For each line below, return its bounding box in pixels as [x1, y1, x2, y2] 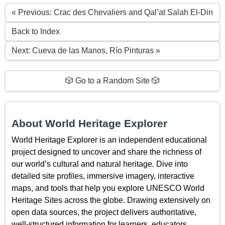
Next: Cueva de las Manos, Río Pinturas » [12, 46, 160, 55]
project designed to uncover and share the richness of [12, 148, 201, 157]
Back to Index [12, 27, 60, 36]
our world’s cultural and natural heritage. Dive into [12, 160, 188, 169]
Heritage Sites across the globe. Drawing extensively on [12, 196, 210, 205]
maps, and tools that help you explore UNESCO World [12, 184, 204, 193]
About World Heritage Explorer [12, 118, 167, 130]
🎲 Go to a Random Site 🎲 [65, 76, 160, 85]
